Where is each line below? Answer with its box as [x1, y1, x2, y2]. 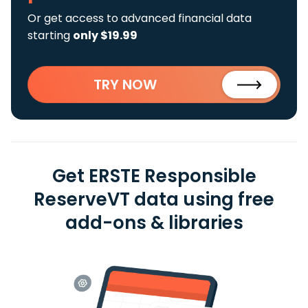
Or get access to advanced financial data [27, 10, 252, 26]
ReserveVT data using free [34, 187, 274, 212]
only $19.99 [73, 27, 137, 43]
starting [27, 27, 73, 43]
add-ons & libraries [65, 210, 243, 235]
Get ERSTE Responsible [52, 164, 256, 188]
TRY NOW [93, 75, 157, 94]
